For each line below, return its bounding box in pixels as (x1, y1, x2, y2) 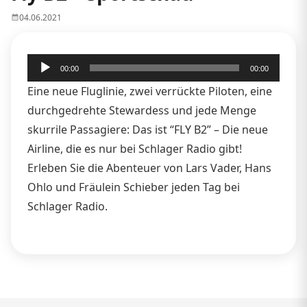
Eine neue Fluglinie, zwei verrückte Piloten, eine (27, 83, 272, 99)
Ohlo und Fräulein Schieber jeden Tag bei (27, 179, 240, 195)
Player (27, 74, 59, 90)
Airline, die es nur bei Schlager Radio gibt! (27, 140, 242, 156)
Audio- (27, 55, 60, 71)
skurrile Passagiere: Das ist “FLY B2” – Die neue (27, 121, 268, 137)
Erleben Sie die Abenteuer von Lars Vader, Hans (27, 160, 271, 175)
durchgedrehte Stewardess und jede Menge (27, 102, 256, 118)
